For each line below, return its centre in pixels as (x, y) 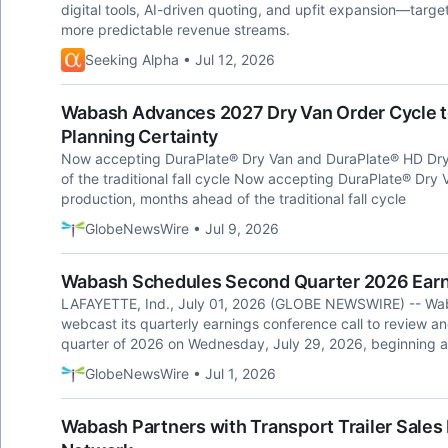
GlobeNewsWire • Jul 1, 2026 (180, 373)
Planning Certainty (139, 136)
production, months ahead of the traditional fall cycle (233, 198)
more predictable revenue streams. (175, 29)
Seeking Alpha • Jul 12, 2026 (179, 59)
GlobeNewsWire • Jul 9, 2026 (181, 228)
